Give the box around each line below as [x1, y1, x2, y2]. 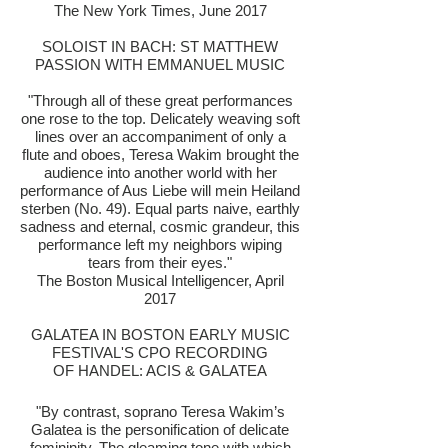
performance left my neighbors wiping [38, 236, 282, 253]
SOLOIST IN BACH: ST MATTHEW [42, 38, 278, 55]
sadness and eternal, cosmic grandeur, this [20, 218, 300, 235]
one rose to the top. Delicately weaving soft [20, 110, 300, 127]
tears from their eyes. [88, 254, 227, 271]
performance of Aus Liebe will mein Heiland [20, 182, 300, 199]
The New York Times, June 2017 [53, 2, 267, 19]
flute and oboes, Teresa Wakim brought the [21, 146, 299, 163]
